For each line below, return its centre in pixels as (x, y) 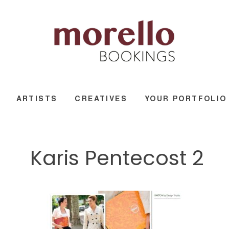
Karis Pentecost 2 (117, 158)
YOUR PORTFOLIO (186, 98)
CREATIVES (101, 98)
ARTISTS (37, 98)
